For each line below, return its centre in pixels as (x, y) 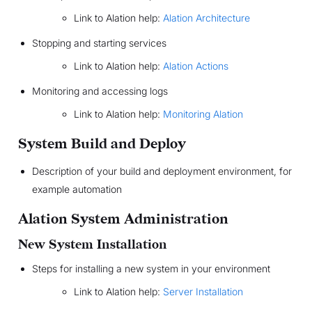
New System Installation (92, 245)
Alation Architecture (206, 18)
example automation (77, 189)
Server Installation (203, 292)
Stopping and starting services (99, 43)
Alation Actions (195, 66)
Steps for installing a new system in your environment (151, 269)
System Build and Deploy (102, 145)
